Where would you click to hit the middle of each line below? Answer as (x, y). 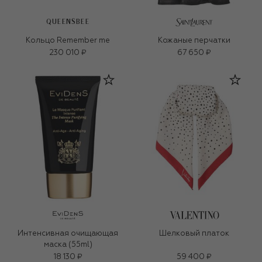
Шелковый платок (194, 233)
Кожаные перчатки (194, 40)
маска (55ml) (68, 244)
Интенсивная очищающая (68, 233)
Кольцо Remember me (68, 40)
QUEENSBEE (68, 22)
